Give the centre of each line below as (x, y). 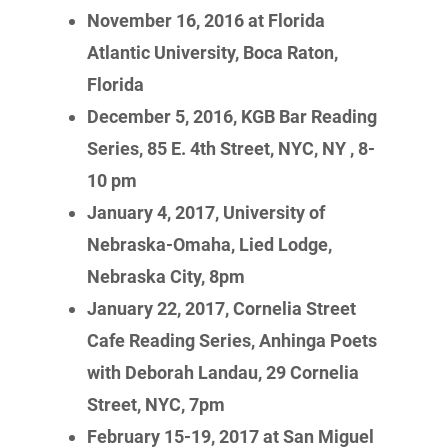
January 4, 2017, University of (206, 212)
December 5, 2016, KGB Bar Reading (232, 116)
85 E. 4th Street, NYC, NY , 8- (261, 148)
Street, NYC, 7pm (156, 404)
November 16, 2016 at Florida (206, 20)
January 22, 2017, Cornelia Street (222, 308)
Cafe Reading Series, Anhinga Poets (232, 340)
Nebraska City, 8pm (166, 276)
